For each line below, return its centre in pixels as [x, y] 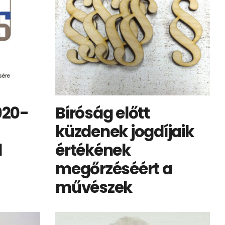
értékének [93, 150]
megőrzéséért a [114, 169]
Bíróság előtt [102, 113]
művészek [94, 187]
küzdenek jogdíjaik [125, 132]
